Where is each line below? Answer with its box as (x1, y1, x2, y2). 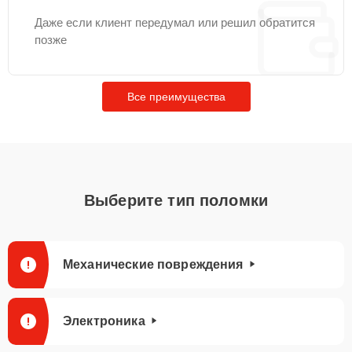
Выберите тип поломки (84, 192, 268, 209)
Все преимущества (126, 90, 225, 103)
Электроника (63, 314, 145, 328)
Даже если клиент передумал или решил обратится (35, 16, 315, 29)
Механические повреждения (63, 258, 244, 271)
